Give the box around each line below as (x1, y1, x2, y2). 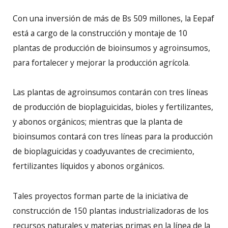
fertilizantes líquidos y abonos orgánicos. (13, 160, 164, 172)
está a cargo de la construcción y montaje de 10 (13, 27, 187, 39)
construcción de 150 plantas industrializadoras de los (13, 205, 209, 216)
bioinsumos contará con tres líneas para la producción (13, 131, 213, 142)
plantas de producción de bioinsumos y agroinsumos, (13, 42, 210, 54)
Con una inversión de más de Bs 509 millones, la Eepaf (13, 13, 214, 24)
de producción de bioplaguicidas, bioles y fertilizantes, (13, 101, 213, 113)
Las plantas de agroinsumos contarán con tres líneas (13, 87, 208, 98)
